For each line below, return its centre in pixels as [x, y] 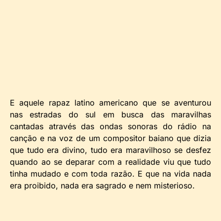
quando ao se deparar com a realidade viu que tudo [110, 162]
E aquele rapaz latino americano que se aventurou [110, 103]
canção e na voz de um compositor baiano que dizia [110, 138]
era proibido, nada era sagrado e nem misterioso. [102, 186]
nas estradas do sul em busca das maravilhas [110, 115]
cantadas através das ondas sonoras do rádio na [110, 127]
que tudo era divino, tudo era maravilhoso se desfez [110, 150]
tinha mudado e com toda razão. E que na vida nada [110, 174]
